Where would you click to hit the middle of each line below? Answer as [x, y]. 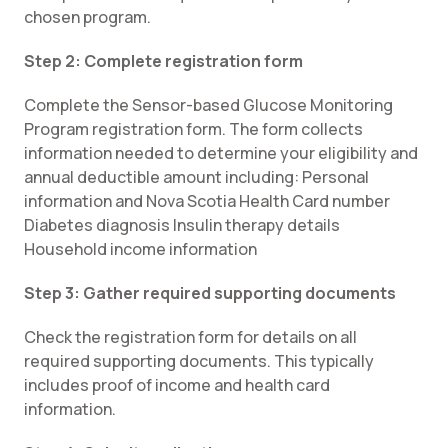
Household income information [142, 249]
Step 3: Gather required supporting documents [210, 293]
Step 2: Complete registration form [163, 61]
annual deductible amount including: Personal [196, 177]
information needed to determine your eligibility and [221, 153]
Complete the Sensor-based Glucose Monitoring [208, 105]
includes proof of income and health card [177, 385]
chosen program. [89, 17]
